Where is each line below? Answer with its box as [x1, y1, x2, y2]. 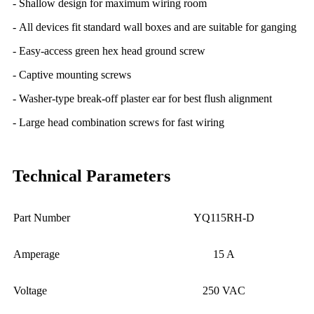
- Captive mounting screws [13, 68, 131, 81]
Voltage [13, 284, 47, 296]
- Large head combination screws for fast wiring [13, 116, 224, 128]
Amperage [13, 247, 60, 260]
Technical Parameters [13, 166, 170, 185]
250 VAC [202, 284, 245, 296]
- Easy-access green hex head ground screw [13, 44, 205, 57]
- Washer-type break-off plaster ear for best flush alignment [13, 92, 272, 104]
